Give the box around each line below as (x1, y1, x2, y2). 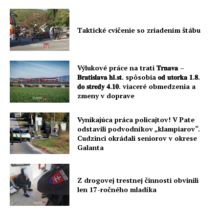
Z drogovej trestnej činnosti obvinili (77, 175, 199, 185)
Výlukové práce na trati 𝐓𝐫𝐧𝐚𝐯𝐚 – (77, 63, 185, 72)
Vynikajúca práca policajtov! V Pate (77, 114, 195, 124)
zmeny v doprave (77, 90, 135, 100)
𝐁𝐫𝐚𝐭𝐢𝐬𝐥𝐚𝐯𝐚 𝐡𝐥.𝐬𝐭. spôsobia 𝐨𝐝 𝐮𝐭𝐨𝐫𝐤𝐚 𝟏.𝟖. (77, 72, 200, 82)
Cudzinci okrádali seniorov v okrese (77, 133, 197, 143)
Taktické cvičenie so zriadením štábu (77, 25, 201, 35)
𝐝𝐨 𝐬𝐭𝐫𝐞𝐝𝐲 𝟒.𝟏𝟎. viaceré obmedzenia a (77, 81, 196, 91)
